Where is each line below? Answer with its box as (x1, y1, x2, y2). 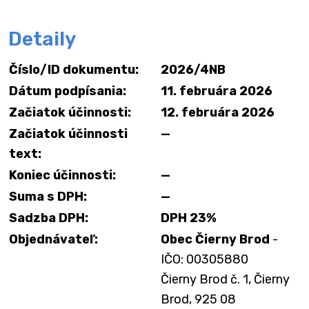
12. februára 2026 (161, 105, 275, 120)
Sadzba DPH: (9, 210, 88, 226)
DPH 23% (161, 210, 217, 226)
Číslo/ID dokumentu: (9, 62, 139, 77)
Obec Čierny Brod (161, 232, 270, 247)
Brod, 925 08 (161, 292, 236, 307)
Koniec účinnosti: (9, 168, 116, 183)
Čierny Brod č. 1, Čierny (161, 272, 290, 287)
